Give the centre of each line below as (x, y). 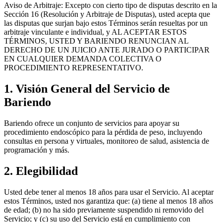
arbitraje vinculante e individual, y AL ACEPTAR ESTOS (95, 32)
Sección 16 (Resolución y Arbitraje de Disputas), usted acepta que (107, 14)
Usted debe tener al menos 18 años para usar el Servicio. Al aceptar (109, 192)
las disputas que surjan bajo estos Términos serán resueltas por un (106, 23)
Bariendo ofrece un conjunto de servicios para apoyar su (92, 123)
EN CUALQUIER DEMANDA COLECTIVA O (83, 59)
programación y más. (37, 150)
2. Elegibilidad (41, 171)
